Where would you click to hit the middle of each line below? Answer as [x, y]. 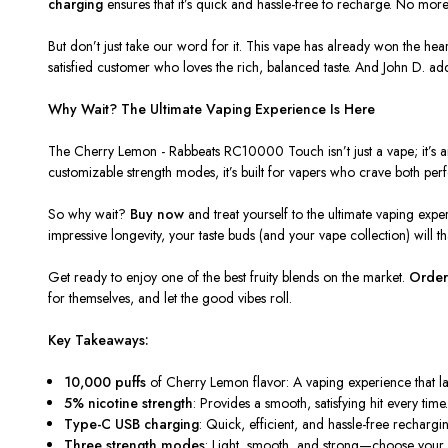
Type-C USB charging [132, 423]
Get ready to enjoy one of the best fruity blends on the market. [228, 276]
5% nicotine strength [129, 402]
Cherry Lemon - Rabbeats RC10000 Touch [199, 150]
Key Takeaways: [98, 339]
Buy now [157, 213]
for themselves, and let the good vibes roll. [170, 297]
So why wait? [89, 213]
